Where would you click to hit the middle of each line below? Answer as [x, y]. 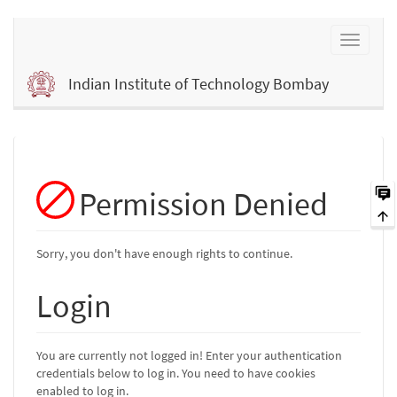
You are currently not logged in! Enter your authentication [189, 355]
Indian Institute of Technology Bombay [198, 84]
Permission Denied [204, 204]
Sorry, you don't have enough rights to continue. [164, 253]
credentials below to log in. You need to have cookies [176, 373]
